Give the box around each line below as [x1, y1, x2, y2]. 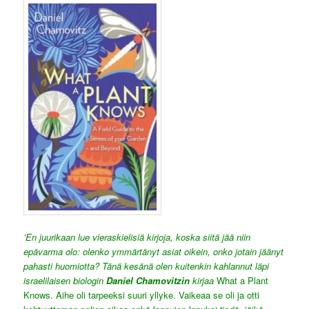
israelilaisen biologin [23, 274, 107, 288]
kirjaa [190, 274, 215, 288]
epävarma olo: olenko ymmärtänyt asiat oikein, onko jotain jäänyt [23, 245, 284, 259]
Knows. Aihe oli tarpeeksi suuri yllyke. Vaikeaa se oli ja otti [23, 288, 260, 302]
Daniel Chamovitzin [106, 274, 190, 288]
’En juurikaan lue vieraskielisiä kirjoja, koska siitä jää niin [23, 230, 251, 244]
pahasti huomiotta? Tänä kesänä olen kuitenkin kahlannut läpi [23, 259, 270, 273]
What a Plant [214, 274, 269, 288]
